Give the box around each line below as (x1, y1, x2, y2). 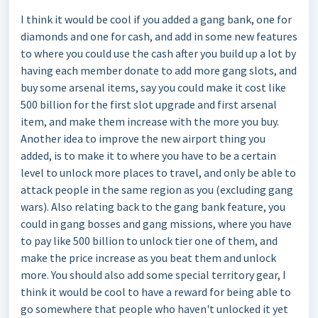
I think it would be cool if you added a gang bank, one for (21, 12, 292, 26)
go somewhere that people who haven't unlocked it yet (21, 302, 288, 316)
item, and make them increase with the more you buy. (21, 114, 279, 128)
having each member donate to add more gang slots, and (21, 63, 297, 77)
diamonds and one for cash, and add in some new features (21, 29, 297, 43)
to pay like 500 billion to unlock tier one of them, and (21, 234, 278, 248)
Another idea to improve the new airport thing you (21, 131, 265, 146)
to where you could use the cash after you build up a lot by (21, 46, 296, 60)
